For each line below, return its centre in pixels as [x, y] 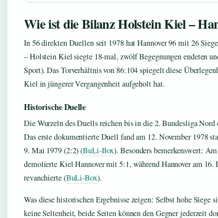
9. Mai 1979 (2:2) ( [54, 151]
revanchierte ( [45, 178]
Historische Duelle [55, 107]
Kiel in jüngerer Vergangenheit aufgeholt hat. [94, 84]
